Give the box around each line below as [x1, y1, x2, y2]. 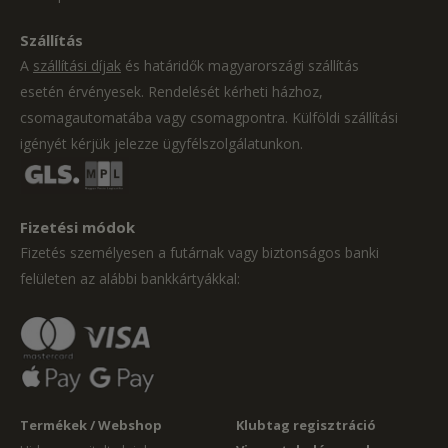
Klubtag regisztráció [236, 416, 376, 435]
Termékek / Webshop [20, 416, 162, 435]
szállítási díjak [33, 56, 121, 76]
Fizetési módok [20, 217, 135, 238]
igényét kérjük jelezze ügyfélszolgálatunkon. [20, 134, 303, 154]
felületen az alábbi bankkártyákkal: [20, 269, 240, 289]
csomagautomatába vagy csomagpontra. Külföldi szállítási [20, 108, 292, 128]
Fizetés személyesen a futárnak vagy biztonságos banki [20, 243, 379, 263]
